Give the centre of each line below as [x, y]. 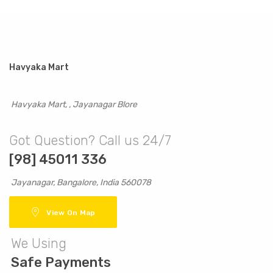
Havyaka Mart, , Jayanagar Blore [73, 105]
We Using [39, 244]
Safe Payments [61, 263]
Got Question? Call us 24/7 [90, 140]
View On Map [71, 213]
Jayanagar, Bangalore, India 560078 [80, 183]
